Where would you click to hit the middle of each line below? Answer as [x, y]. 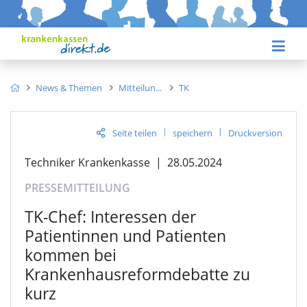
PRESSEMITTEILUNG [77, 187]
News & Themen [69, 87]
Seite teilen [135, 133]
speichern [193, 133]
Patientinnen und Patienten [125, 235]
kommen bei [71, 255]
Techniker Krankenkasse [87, 162]
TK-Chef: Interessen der [110, 216]
